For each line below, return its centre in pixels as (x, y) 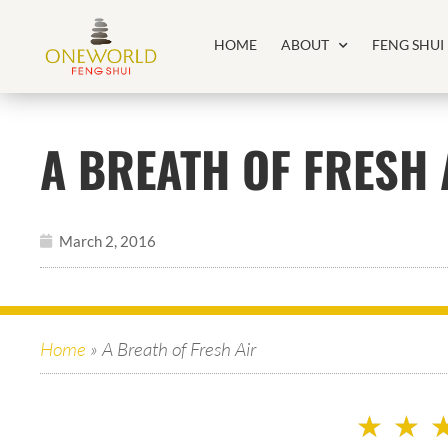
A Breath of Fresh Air (179, 349)
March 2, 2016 (107, 241)
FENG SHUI (408, 44)
